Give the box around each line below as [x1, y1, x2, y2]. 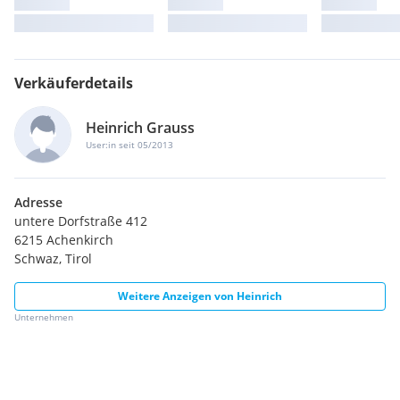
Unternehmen [14, 310, 73, 323]
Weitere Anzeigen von [118, 287, 237, 304]
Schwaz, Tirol [14, 249, 92, 267]
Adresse [14, 193, 62, 211]
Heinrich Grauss [86, 118, 195, 137]
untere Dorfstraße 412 [14, 212, 147, 229]
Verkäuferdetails [14, 72, 133, 93]
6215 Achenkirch [14, 230, 113, 248]
